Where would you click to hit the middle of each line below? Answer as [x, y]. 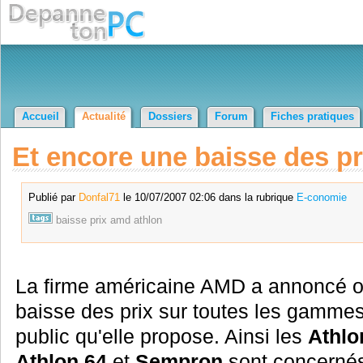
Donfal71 [99, 197]
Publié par [53, 197]
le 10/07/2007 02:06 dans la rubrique [208, 197]
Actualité [104, 116]
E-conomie [321, 197]
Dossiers [170, 116]
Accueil [41, 116]
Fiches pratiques [312, 116]
